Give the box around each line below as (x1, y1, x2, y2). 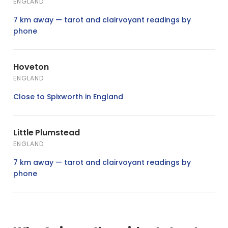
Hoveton (13, 61, 49, 73)
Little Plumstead (13, 126, 80, 138)
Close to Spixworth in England (13, 91, 123, 102)
